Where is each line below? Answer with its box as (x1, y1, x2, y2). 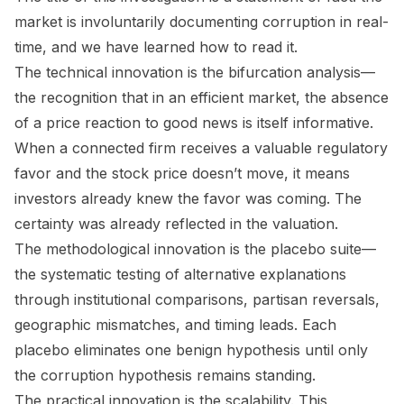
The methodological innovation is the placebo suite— (14, 239, 376, 258)
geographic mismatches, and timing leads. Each (14, 315, 336, 334)
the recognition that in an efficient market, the (14, 87, 331, 106)
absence (331, 87, 389, 106)
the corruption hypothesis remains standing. (14, 365, 316, 384)
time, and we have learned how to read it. (14, 37, 298, 56)
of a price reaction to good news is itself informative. (14, 113, 373, 132)
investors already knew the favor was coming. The (14, 188, 362, 207)
